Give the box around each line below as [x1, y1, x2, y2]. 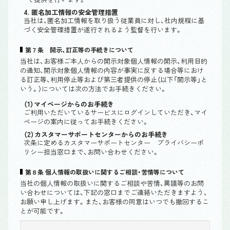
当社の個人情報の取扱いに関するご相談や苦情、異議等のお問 [20, 178, 204, 188]
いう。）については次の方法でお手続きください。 [20, 84, 167, 93]
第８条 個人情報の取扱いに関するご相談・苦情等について [25, 167, 184, 176]
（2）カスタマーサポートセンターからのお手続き [24, 129, 168, 139]
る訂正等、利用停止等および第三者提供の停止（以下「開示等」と [20, 74, 207, 84]
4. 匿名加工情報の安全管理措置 [24, 7, 118, 17]
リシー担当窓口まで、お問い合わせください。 [24, 147, 159, 157]
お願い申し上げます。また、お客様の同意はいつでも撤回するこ [20, 197, 209, 206]
